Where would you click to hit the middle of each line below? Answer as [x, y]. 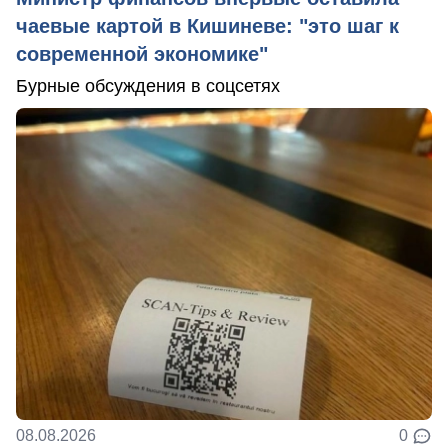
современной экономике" [142, 53]
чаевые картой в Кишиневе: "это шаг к [207, 25]
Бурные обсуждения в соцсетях [148, 85]
